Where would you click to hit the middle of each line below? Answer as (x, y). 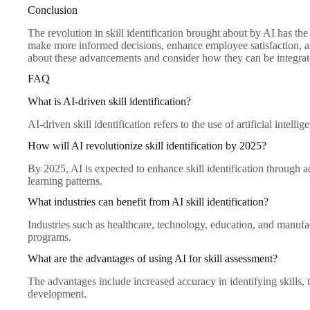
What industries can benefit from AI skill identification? (148, 202)
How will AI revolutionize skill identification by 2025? (147, 145)
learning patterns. (65, 181)
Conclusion (53, 10)
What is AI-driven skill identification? (109, 102)
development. (57, 293)
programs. (49, 237)
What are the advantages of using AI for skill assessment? (153, 258)
